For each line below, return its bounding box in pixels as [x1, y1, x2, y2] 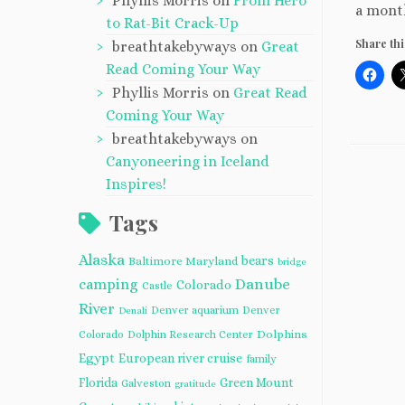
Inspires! [106, 174, 166, 193]
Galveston [121, 376, 171, 390]
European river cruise [118, 350, 242, 365]
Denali [118, 304, 147, 316]
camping [79, 275, 138, 293]
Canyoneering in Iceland [106, 152, 269, 170]
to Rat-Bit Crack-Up [106, 14, 239, 32]
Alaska [79, 250, 125, 268]
